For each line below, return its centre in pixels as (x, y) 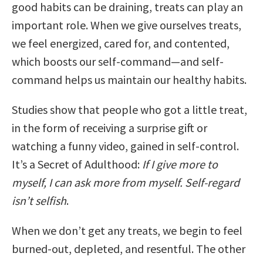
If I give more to (180, 164)
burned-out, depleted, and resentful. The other (129, 248)
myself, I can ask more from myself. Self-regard (126, 182)
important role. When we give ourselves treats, (127, 25)
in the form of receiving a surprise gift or (109, 127)
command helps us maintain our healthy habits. (129, 79)
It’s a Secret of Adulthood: (77, 164)
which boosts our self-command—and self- (118, 61)
